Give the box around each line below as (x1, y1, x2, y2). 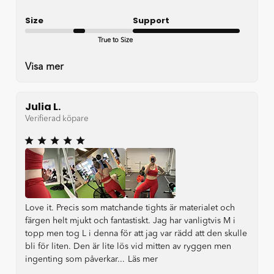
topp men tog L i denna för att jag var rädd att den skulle (25, 229, 247, 238)
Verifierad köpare (25, 114, 89, 123)
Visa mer (25, 62, 64, 73)
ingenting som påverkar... (25, 254, 125, 264)
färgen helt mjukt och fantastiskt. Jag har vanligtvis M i (25, 216, 235, 225)
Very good (206, 38, 240, 46)
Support (132, 15, 169, 27)
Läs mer (128, 254, 158, 264)
